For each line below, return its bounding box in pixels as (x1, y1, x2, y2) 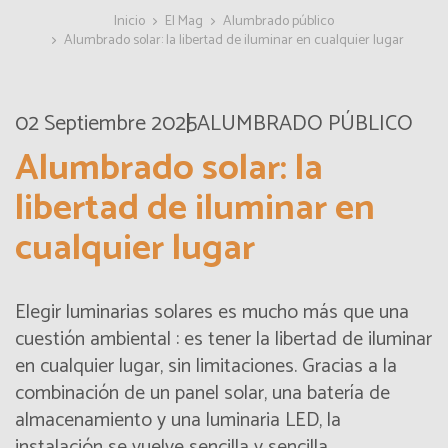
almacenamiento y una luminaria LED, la (15, 404, 341, 438)
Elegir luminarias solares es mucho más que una (15, 296, 409, 330)
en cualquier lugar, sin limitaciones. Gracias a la (15, 350, 397, 384)
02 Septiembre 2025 (15, 106, 197, 143)
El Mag (165, 10, 203, 34)
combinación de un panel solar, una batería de (15, 377, 390, 411)
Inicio (114, 10, 145, 34)
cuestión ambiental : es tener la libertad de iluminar (15, 323, 432, 357)
